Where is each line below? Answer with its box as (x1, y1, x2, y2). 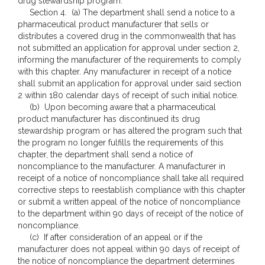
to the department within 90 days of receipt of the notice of (18, 209, 243, 218)
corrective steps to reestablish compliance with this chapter (18, 185, 245, 195)
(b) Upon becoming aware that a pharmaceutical (18, 102, 216, 112)
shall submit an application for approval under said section (18, 79, 241, 88)
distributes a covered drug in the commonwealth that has (18, 31, 236, 41)
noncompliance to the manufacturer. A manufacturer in (18, 161, 225, 171)
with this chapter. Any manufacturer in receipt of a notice (18, 67, 231, 76)
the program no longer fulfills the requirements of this (18, 138, 224, 147)
